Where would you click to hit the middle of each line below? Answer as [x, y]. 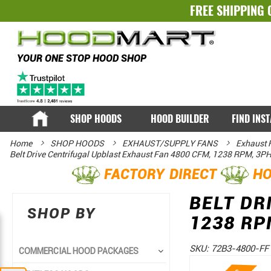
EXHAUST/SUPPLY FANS [171, 144]
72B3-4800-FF [240, 249]
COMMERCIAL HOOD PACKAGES [79, 251]
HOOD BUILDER [180, 119]
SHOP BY [61, 214]
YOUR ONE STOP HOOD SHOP [81, 58]
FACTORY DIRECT [160, 175]
